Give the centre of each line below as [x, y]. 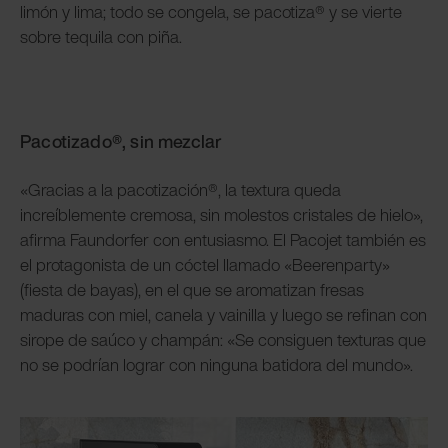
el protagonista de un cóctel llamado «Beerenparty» [205, 265]
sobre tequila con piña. [101, 37]
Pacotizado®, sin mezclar [121, 141]
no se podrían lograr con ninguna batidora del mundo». [216, 365]
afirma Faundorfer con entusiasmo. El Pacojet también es [223, 240]
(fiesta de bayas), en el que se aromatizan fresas [192, 290]
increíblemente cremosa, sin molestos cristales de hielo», [221, 215]
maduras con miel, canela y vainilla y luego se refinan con [223, 315]
